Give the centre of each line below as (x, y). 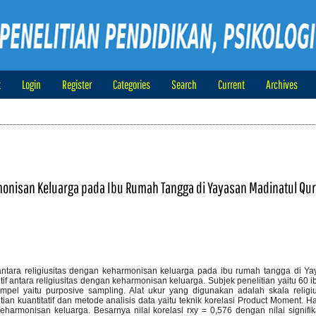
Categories (131, 84)
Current (231, 84)
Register (77, 84)
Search (184, 84)
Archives (281, 84)
